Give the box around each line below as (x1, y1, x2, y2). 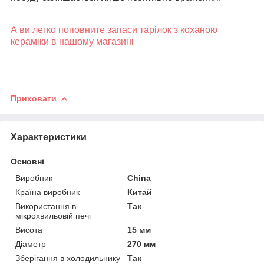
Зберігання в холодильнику (15, 253, 120, 263)
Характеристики (11, 131, 87, 142)
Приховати (11, 93, 57, 103)
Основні (11, 156, 44, 166)
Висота (15, 225, 42, 235)
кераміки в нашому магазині (11, 36, 134, 47)
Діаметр (15, 239, 46, 249)
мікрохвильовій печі (15, 210, 91, 220)
